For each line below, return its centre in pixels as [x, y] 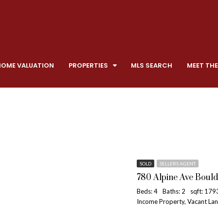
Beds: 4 [147, 191]
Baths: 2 [174, 191]
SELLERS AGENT [178, 163]
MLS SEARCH [152, 65]
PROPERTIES [88, 65]
